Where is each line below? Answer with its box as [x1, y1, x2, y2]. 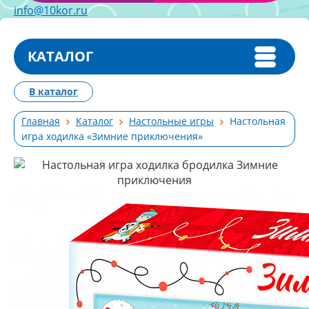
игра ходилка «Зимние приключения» [21, 130, 203, 143]
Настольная [230, 114, 286, 128]
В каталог [29, 85, 78, 98]
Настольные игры [129, 114, 214, 128]
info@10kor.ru [14, 3, 88, 18]
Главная [21, 114, 60, 128]
